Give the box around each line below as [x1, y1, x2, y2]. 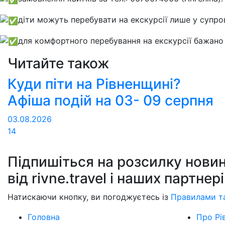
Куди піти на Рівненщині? [8, 75, 181, 93]
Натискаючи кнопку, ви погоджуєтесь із [8, 192, 171, 202]
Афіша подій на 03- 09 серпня [8, 92, 213, 109]
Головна [28, 212, 60, 222]
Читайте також [8, 55, 109, 72]
